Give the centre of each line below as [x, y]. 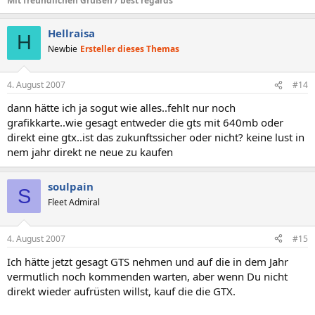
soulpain [71, 186]
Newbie [63, 49]
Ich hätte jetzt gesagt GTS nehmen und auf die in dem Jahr [148, 261]
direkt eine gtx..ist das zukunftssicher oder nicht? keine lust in [156, 137]
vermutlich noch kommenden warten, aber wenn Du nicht [147, 276]
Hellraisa [71, 33]
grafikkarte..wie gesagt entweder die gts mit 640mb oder [145, 122]
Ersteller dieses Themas [130, 49]
